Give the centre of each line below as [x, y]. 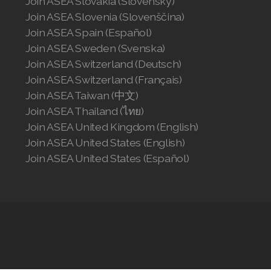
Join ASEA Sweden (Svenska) [95, 48]
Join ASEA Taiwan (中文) [82, 95]
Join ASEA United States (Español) [107, 158]
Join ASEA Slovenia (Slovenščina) [105, 17]
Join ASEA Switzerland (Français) [104, 80]
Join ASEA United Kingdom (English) [112, 127]
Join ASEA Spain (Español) [89, 32]
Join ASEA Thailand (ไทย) [85, 111]
